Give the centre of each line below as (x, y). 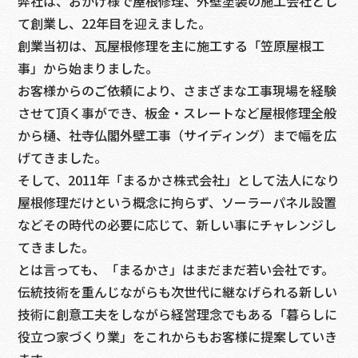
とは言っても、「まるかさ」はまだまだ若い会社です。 (176, 269)
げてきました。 (63, 157)
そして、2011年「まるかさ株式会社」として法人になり (179, 179)
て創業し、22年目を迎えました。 (115, 23)
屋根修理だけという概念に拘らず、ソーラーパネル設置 (177, 202)
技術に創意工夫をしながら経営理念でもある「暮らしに (178, 314)
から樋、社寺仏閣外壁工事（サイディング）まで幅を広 (177, 135)
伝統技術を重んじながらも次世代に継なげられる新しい (178, 291)
